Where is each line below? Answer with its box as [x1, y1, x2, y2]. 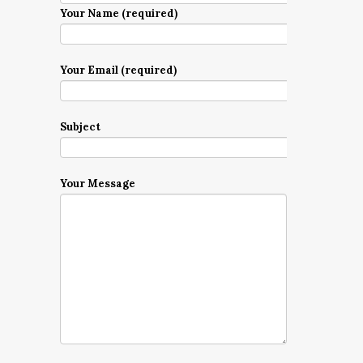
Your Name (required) [60, 6, 177, 20]
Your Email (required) [60, 63, 177, 77]
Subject [60, 120, 100, 134]
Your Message [60, 177, 135, 190]
